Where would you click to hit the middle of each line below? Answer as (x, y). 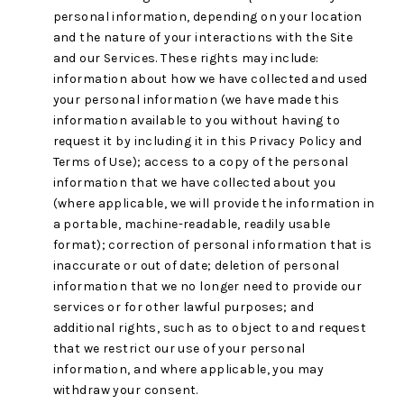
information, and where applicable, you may (188, 370)
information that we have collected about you (194, 183)
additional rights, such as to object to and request (210, 328)
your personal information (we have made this (196, 100)
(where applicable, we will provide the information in (214, 204)
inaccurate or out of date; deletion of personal (196, 266)
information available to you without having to (196, 121)
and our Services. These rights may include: (186, 59)
